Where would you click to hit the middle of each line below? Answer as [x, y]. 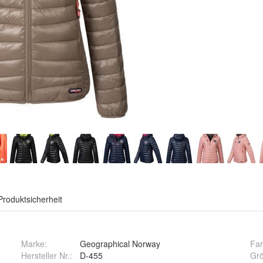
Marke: [34, 244]
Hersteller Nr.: [46, 255]
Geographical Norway [120, 244]
